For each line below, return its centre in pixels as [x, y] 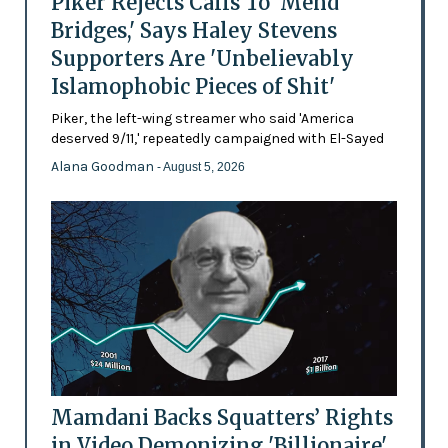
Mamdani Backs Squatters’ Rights [221, 417]
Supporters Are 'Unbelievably [202, 58]
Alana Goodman [103, 166]
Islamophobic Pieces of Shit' [192, 86]
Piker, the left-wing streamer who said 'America [202, 118]
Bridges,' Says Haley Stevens [193, 30]
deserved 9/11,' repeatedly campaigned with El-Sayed [217, 138]
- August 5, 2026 [200, 166]
